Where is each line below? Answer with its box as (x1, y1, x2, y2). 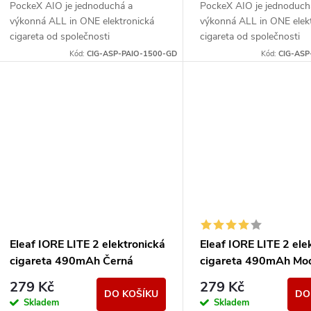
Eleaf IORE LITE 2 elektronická (10, 237, 165, 253)
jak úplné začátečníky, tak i (10, 60, 123, 74)
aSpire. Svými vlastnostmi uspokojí (10, 45, 160, 59)
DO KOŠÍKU (104, 287, 159, 301)
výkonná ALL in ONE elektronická (10, 15, 154, 28)
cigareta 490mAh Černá (10, 253, 133, 269)
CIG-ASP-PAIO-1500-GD (87, 49, 178, 60)
